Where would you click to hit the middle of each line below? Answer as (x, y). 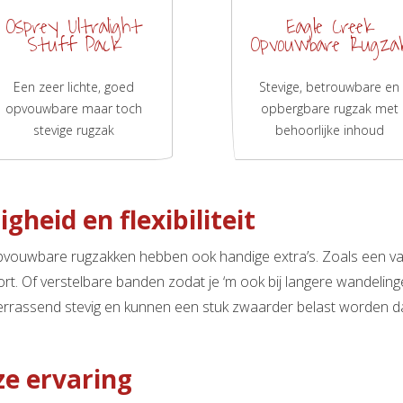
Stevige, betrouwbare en (330, 86)
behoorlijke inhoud (329, 130)
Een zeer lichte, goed (74, 86)
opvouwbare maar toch (74, 108)
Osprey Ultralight (74, 27)
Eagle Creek (329, 27)
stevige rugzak (74, 130)
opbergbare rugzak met (329, 108)
